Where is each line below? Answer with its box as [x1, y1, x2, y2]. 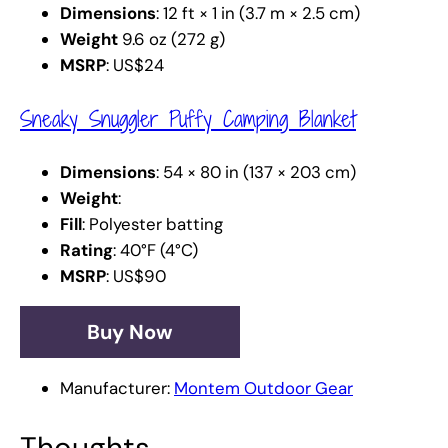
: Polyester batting [82, 213, 223, 236]
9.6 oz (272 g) [118, 28, 225, 51]
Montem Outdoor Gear [174, 376, 353, 399]
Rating [60, 239, 113, 262]
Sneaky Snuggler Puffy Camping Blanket [20, 103, 356, 135]
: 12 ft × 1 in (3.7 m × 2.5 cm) [156, 2, 360, 25]
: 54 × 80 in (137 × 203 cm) [156, 161, 356, 184]
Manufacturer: [60, 376, 174, 399]
